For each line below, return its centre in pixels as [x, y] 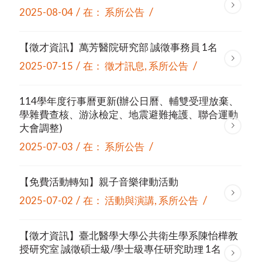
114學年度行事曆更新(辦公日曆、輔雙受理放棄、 [129, 101]
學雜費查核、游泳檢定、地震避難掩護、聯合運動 [128, 115]
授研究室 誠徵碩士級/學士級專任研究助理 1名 [120, 249]
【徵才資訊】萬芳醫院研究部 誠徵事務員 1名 [118, 47]
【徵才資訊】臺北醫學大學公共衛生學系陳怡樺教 [128, 235]
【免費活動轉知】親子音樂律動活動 [99, 181]
